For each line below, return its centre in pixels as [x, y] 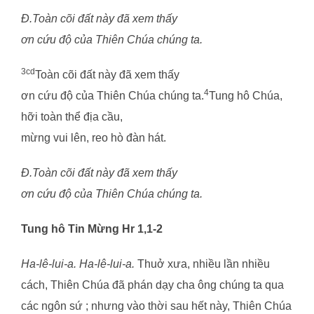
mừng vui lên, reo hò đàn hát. [94, 137]
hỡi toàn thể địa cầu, [72, 116]
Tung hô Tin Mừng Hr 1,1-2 [92, 228]
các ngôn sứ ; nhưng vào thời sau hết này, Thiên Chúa [156, 306]
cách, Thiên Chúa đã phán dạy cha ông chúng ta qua [152, 285]
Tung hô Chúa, [246, 95]
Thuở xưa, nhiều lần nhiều [204, 264]
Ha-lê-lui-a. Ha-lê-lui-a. [79, 264]
